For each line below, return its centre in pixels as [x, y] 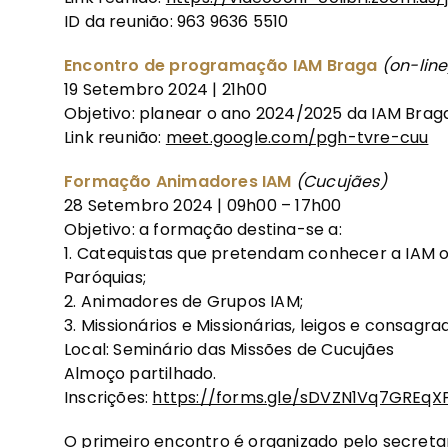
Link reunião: [115, 137]
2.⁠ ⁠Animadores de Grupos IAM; [183, 301]
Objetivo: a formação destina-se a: [203, 229]
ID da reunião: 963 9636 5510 [176, 21]
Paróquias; [105, 277]
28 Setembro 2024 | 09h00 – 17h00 [203, 205]
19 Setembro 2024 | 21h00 [165, 89]
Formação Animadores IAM [180, 181]
